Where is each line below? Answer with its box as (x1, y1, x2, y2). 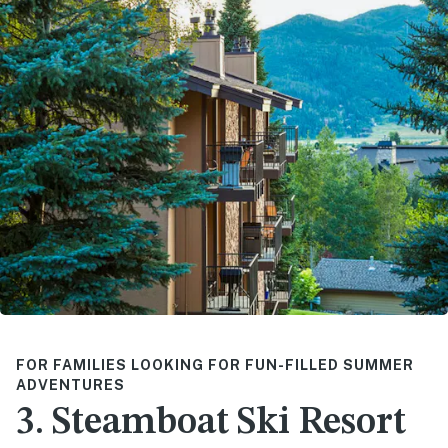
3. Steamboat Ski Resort (16, 404, 406, 443)
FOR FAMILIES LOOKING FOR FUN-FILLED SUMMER (16, 357, 414, 374)
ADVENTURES (16, 377, 125, 394)
